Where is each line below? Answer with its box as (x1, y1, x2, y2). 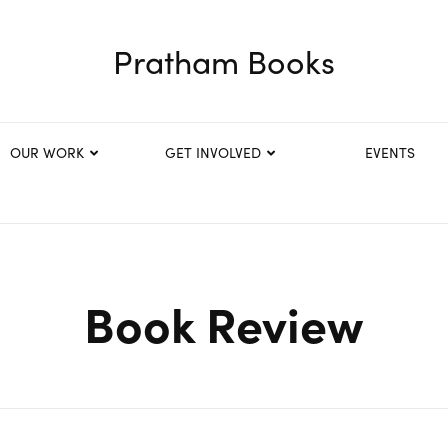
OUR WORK (9, 142, 84, 162)
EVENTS (365, 142, 416, 162)
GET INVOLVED (165, 142, 261, 162)
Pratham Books (113, 38, 335, 84)
